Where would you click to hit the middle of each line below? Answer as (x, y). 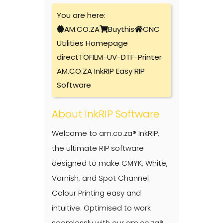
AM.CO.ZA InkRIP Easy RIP (101, 71)
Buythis (121, 29)
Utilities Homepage (92, 43)
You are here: (81, 15)
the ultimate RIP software (98, 148)
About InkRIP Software (106, 114)
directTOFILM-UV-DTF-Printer (109, 57)
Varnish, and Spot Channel (100, 178)
